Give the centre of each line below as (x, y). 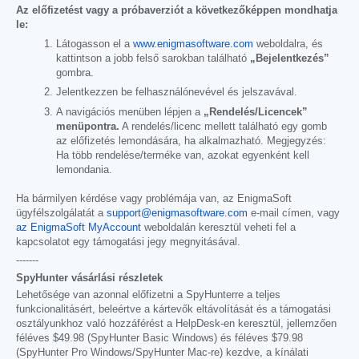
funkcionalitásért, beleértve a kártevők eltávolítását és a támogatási (173, 309)
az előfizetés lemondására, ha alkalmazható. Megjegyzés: (191, 141)
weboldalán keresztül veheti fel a (218, 227)
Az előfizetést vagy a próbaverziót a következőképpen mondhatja (177, 10)
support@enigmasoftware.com (177, 213)
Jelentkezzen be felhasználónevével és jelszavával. (177, 93)
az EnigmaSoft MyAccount (79, 227)
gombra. (75, 73)
